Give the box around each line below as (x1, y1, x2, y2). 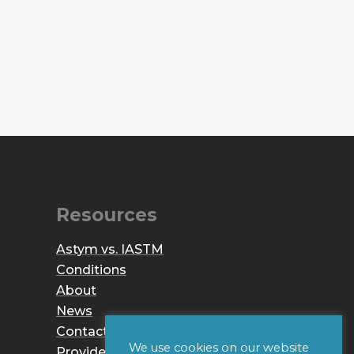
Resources (56, 204, 157, 227)
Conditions (56, 262, 126, 278)
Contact (56, 324, 108, 340)
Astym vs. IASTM (56, 242, 164, 258)
